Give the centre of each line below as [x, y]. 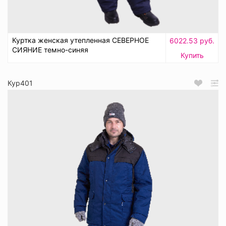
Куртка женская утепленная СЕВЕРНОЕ [80, 40]
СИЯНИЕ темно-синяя [50, 50]
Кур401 [20, 83]
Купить [192, 55]
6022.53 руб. [192, 41]
